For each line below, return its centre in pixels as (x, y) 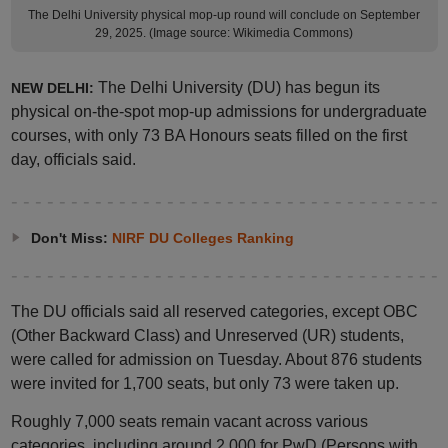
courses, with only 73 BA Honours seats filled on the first (208, 135)
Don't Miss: (71, 238)
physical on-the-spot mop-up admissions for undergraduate (218, 111)
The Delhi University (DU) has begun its (238, 87)
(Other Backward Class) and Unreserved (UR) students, (207, 335)
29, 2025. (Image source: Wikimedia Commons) (224, 33)
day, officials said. (73, 159)
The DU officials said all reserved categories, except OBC (214, 311)
